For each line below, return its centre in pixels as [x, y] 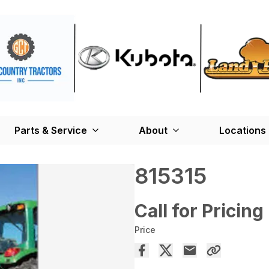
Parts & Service [51, 131]
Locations [243, 131]
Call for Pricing [199, 211]
